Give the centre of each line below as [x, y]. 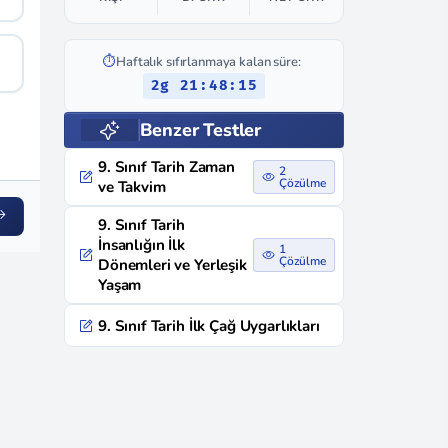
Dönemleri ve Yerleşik [172, 265]
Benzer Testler [200, 130]
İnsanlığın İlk [141, 245]
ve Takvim [132, 187]
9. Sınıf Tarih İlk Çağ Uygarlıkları [209, 325]
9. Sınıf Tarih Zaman [166, 167]
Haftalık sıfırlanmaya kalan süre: [208, 62]
